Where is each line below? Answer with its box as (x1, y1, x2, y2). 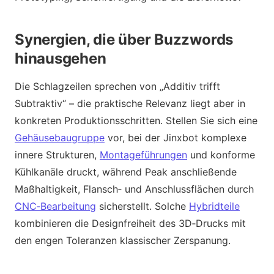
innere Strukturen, (15, 148, 100, 161)
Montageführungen (100, 148, 187, 161)
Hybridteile (189, 199, 240, 212)
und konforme (187, 148, 255, 161)
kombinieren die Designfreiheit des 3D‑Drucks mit (15, 217, 246, 229)
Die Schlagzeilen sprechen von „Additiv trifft (15, 80, 220, 92)
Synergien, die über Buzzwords (15, 30, 234, 48)
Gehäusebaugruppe (15, 131, 105, 144)
